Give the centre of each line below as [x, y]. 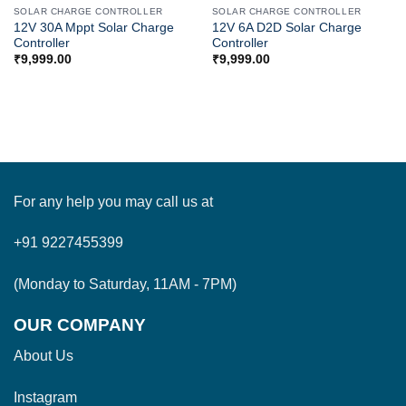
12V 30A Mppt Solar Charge [93, 27]
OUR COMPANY [80, 324]
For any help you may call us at [113, 201]
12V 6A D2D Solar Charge [286, 27]
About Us [43, 356]
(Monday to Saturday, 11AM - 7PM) [125, 285]
